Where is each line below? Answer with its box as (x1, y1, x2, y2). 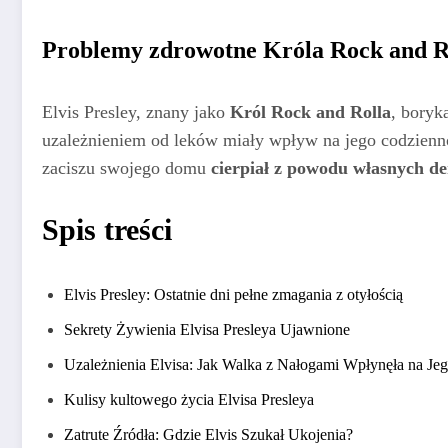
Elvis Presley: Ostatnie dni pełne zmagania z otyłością (64, 286, 403, 304)
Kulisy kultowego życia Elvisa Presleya (64, 391, 314, 409)
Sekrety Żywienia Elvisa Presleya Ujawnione (64, 321, 350, 339)
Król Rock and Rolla (230, 101, 391, 122)
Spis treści (42, 213, 172, 247)
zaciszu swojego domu (42, 157, 211, 178)
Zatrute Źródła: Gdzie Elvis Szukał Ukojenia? (64, 426, 353, 444)
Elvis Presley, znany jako (42, 101, 230, 122)
